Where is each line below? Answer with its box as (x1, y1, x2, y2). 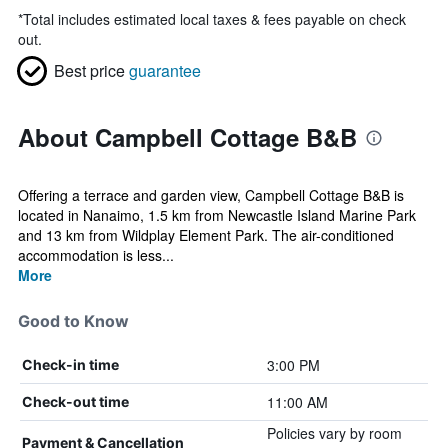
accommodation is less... (18, 245, 174, 265)
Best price (54, 59, 125, 82)
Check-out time (22, 393, 129, 410)
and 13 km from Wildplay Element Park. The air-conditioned (18, 225, 394, 245)
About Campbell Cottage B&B (18, 120, 357, 154)
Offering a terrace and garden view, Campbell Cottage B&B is (18, 185, 404, 205)
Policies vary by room (266, 423, 402, 443)
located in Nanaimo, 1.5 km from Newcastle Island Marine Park (18, 205, 416, 225)
